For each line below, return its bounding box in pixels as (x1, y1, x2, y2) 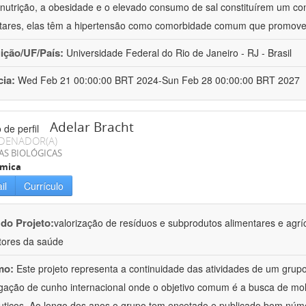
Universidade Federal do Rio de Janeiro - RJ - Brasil (66, 46, 292, 60)
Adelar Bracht (50, 118, 134, 137)
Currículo (24, 179, 64, 193)
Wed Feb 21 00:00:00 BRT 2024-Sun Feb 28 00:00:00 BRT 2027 (18, 73, 300, 87)
